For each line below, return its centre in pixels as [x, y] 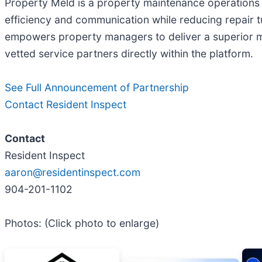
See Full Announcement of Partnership [97, 88]
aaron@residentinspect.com [73, 173]
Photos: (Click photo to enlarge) [82, 223]
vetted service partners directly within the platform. [129, 54]
